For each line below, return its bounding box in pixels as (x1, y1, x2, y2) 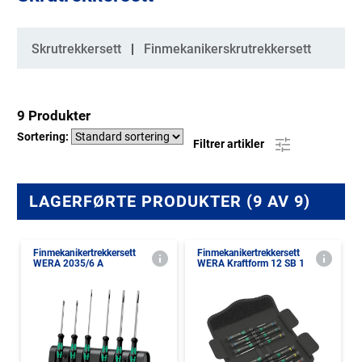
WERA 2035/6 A (33, 258, 103, 269)
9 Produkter (17, 107, 90, 124)
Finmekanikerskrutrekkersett (144, 41, 311, 57)
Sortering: (17, 130, 71, 143)
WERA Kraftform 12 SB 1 (197, 258, 305, 269)
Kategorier (25, 35, 86, 50)
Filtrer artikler (193, 137, 267, 150)
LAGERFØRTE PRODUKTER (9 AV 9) (29, 192, 310, 211)
